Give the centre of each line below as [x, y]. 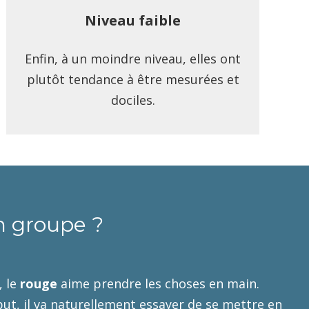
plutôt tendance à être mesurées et [133, 79]
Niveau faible [133, 20]
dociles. [133, 100]
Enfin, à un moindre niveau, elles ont [133, 59]
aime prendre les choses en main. [158, 283]
